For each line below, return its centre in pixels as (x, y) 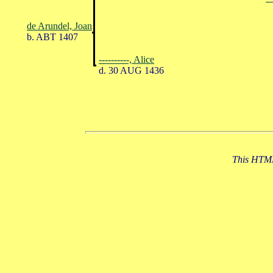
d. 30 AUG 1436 (130, 70)
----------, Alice (126, 59)
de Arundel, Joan (59, 26)
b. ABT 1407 (51, 37)
